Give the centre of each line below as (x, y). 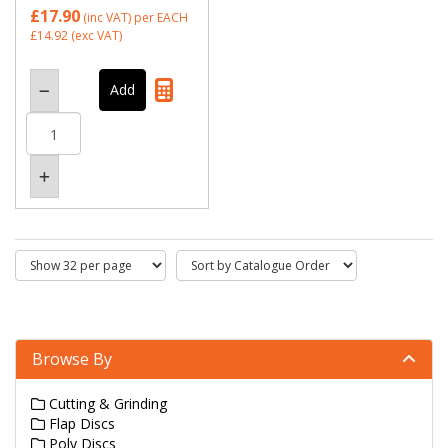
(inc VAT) (107, 17)
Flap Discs (80, 423)
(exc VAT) (95, 35)
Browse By (72, 359)
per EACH (161, 17)
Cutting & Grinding (106, 403)
